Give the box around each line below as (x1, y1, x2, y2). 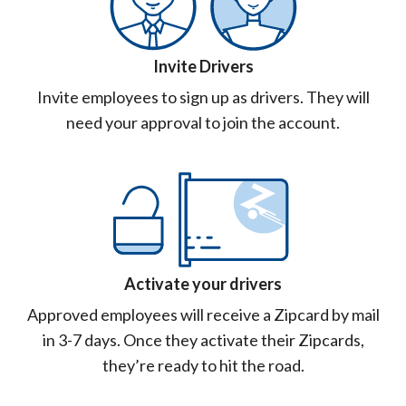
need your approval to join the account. (66, 111, 340, 132)
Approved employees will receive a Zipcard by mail (26, 304, 380, 324)
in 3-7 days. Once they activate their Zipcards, (42, 329, 364, 350)
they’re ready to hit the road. (101, 354, 304, 375)
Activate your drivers (124, 273, 282, 294)
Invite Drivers (152, 55, 254, 76)
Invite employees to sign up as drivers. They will (36, 86, 370, 107)
